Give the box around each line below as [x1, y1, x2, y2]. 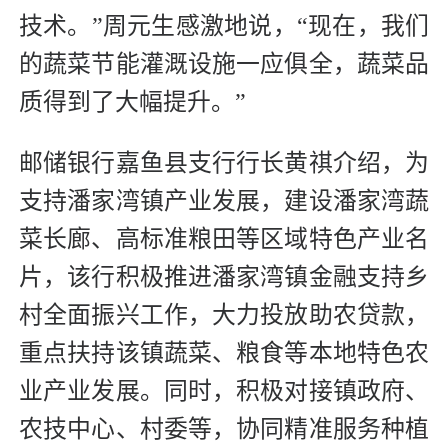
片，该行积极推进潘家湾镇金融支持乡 [19, 263, 429, 290]
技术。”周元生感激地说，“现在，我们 [19, 12, 429, 39]
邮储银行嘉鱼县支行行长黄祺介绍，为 [19, 149, 429, 176]
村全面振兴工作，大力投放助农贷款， [19, 301, 429, 328]
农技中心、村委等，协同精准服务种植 [19, 415, 429, 442]
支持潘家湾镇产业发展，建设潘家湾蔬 [19, 187, 429, 214]
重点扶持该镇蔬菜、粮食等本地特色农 [19, 339, 429, 366]
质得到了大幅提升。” [19, 88, 246, 115]
